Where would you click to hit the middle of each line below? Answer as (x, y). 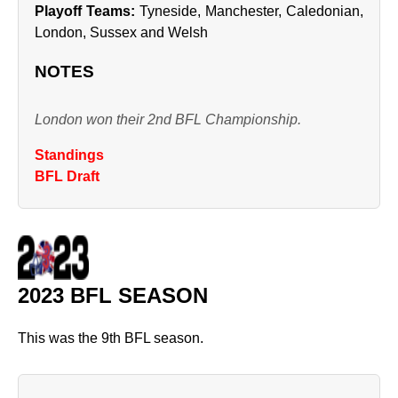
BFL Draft (67, 176)
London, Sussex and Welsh (121, 32)
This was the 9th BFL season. (111, 338)
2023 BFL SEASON (113, 295)
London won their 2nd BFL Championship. (168, 119)
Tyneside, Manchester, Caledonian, (249, 11)
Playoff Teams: (85, 11)
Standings (69, 155)
